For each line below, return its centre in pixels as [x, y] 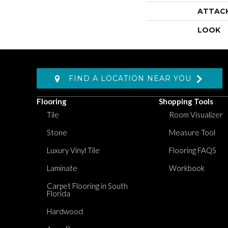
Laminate [62, 168]
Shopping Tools [186, 101]
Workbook [187, 168]
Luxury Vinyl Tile [73, 150]
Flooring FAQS [193, 150]
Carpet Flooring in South [87, 186]
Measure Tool [192, 132]
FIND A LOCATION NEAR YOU [133, 78]
